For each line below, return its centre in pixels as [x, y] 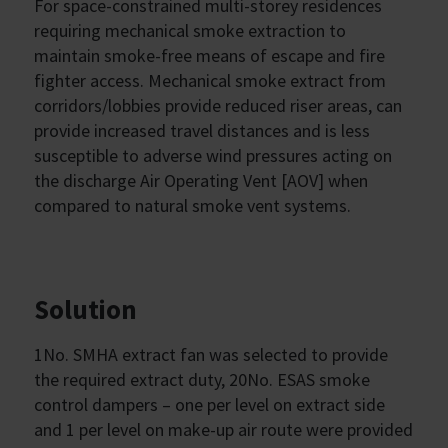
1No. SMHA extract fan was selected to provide [211, 354]
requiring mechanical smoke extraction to [190, 30]
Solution [85, 309]
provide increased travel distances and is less [202, 130]
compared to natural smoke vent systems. [192, 205]
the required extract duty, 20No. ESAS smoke [202, 379]
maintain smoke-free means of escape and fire [209, 55]
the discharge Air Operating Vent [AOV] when [201, 180]
